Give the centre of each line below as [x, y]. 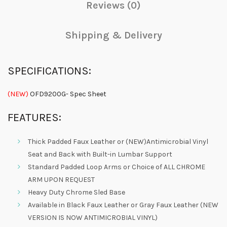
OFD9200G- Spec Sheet [67, 94]
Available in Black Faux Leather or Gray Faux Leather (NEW [123, 205]
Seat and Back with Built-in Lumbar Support [100, 154]
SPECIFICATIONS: [49, 71]
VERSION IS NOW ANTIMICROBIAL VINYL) [93, 217]
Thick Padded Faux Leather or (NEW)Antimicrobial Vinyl [118, 141]
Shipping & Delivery [113, 35]
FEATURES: [34, 117]
